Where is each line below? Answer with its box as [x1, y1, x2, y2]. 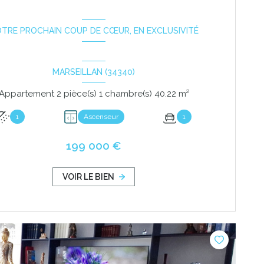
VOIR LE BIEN [62, 172, 115, 182]
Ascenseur [83, 113, 118, 121]
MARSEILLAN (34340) [52, 67, 136, 77]
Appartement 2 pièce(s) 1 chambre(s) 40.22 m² [178, 88, 189, 100]
